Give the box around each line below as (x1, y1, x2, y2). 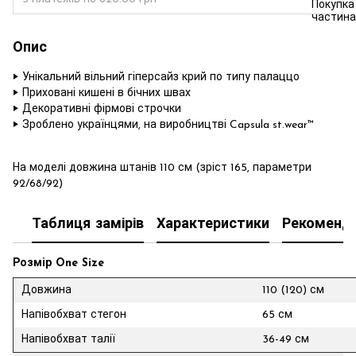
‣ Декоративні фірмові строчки (13, 103, 181, 115)
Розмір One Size (13, 257, 104, 269)
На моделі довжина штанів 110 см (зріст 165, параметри (13, 162, 311, 174)
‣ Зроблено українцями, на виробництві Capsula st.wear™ (13, 119, 314, 131)
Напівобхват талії (21, 333, 115, 346)
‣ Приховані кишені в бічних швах (13, 87, 191, 99)
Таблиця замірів (32, 216, 144, 232)
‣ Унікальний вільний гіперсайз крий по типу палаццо (13, 72, 300, 83)
